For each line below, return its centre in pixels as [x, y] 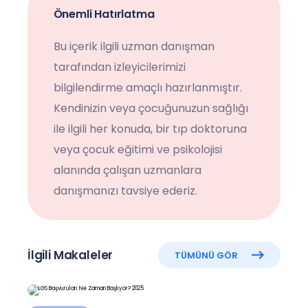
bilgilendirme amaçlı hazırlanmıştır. [147, 87]
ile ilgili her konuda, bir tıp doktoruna [150, 129]
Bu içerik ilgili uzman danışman [134, 46]
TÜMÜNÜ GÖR [207, 255]
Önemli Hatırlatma [104, 14]
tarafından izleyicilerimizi [119, 67]
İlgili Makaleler [70, 255]
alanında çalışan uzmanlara [127, 170]
